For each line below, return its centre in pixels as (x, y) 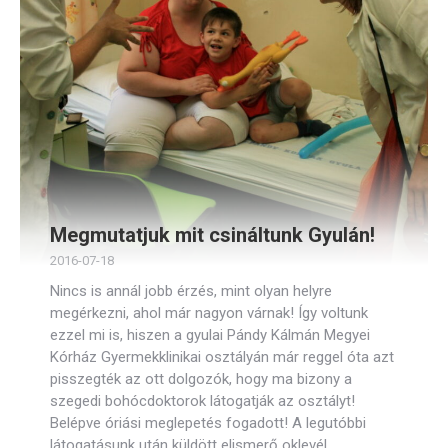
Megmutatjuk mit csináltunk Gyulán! (212, 235)
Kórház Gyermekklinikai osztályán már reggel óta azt (222, 357)
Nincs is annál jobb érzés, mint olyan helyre (191, 291)
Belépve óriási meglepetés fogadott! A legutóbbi (208, 423)
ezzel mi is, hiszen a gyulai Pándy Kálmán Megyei (210, 335)
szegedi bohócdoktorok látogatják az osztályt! (202, 401)
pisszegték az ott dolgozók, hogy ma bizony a (201, 379)
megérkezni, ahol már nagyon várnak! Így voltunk (209, 313)
